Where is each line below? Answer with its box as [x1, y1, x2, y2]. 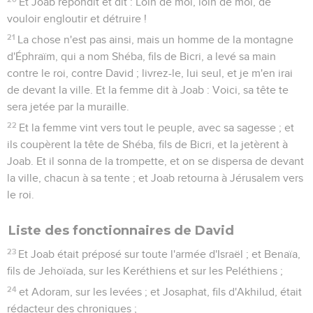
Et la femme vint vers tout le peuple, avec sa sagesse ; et [19, 122, 295, 133]
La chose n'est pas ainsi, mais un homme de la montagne [17, 34, 294, 45]
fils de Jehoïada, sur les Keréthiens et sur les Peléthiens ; [7, 265, 283, 277]
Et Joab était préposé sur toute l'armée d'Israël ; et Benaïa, [18, 248, 301, 260]
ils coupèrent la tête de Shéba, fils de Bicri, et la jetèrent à [7, 138, 288, 150]
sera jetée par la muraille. [7, 101, 129, 112]
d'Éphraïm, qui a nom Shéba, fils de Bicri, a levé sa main [7, 50, 276, 62]
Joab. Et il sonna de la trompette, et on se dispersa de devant [7, 155, 304, 167]
